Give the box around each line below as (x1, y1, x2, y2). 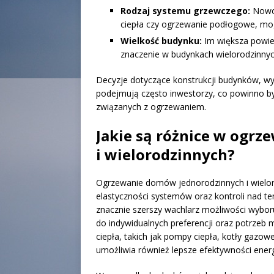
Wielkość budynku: (120, 34, 202, 46)
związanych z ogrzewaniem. (96, 100, 206, 113)
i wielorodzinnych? (96, 144, 235, 165)
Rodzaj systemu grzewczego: (120, 4, 250, 17)
